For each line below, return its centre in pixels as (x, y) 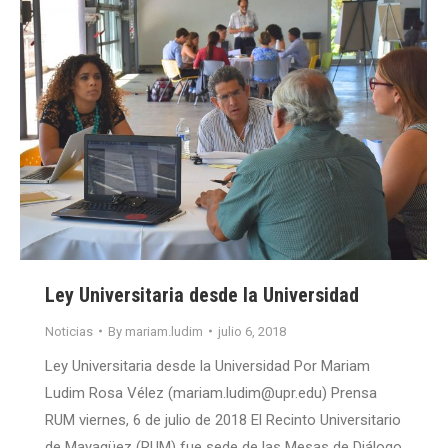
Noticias (69, 331)
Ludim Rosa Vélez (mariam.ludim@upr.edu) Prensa (211, 392)
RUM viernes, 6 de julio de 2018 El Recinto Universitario (223, 419)
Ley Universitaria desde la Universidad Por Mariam (207, 365)
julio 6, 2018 (252, 331)
